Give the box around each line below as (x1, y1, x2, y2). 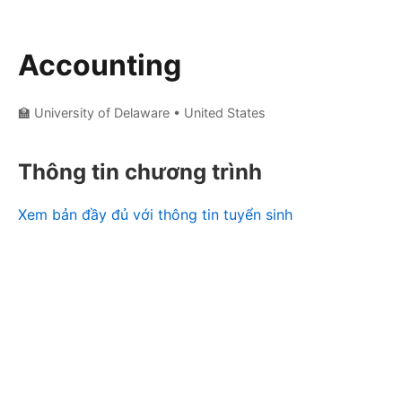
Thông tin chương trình (18, 158, 262, 185)
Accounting (18, 47, 181, 83)
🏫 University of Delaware (18, 104, 170, 120)
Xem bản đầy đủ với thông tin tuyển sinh (18, 205, 293, 223)
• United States (173, 104, 266, 120)
